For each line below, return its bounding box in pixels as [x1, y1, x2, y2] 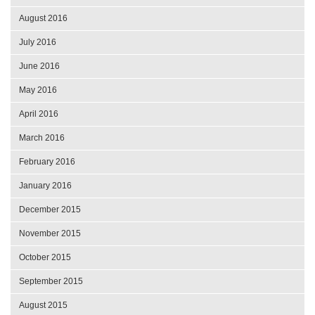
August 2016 [19, 13, 67, 24]
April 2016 [19, 109, 58, 120]
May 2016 [19, 85, 57, 96]
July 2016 [19, 37, 56, 48]
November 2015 [19, 229, 81, 239]
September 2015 [19, 276, 83, 287]
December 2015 [19, 205, 81, 215]
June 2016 [19, 61, 60, 72]
